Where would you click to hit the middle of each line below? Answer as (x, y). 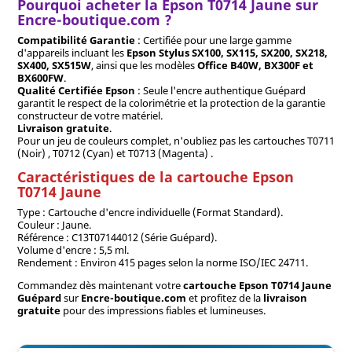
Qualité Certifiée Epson (76, 90)
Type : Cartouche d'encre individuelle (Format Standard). (150, 212)
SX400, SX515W (54, 65)
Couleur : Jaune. (54, 224)
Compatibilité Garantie (76, 40)
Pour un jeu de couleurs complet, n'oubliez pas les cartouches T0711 (176, 140)
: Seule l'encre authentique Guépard (220, 90)
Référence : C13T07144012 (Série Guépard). (117, 237)
